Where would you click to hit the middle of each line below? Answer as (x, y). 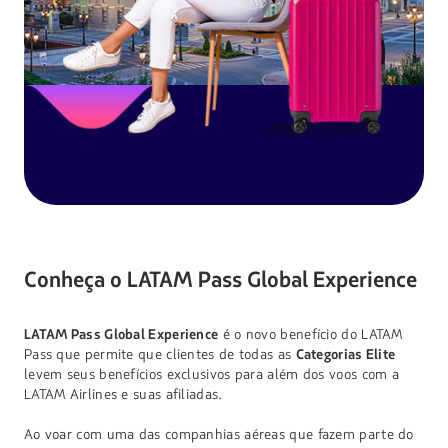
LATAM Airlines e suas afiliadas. (123, 395)
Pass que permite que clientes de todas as (159, 355)
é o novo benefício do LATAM (310, 335)
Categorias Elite (345, 355)
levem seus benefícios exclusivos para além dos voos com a (211, 375)
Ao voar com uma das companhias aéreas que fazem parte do (218, 435)
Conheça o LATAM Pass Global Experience (220, 281)
